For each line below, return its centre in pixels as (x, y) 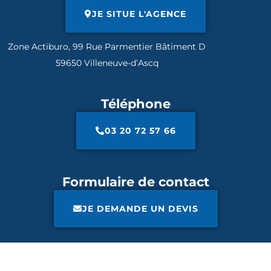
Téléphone (135, 103)
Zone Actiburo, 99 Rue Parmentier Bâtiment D (107, 46)
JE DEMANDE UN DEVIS (140, 208)
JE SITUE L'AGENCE (139, 14)
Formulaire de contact (135, 181)
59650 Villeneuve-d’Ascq (107, 63)
